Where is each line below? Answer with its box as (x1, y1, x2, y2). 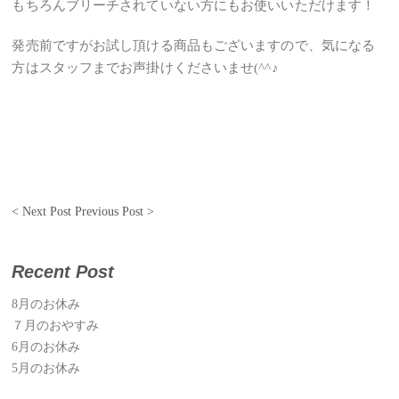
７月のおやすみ (12, 319, 100, 332)
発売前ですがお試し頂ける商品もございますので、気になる (12, 38, 376, 53)
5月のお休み (12, 362, 81, 375)
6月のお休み (12, 340, 81, 354)
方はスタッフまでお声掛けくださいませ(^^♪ (12, 61, 279, 75)
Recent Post (12, 262, 115, 281)
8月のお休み (12, 297, 81, 311)
